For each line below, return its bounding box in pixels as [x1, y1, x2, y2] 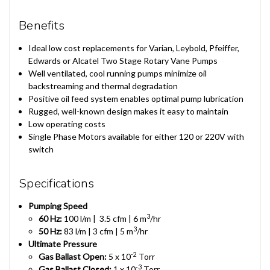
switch [28, 143, 54, 154]
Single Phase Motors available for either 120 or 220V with [28, 131, 245, 142]
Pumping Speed [28, 200, 88, 211]
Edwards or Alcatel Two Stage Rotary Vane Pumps [28, 55, 218, 66]
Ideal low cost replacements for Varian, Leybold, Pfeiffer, [28, 42, 240, 53]
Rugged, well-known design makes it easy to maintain [28, 105, 229, 116]
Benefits [19, 17, 64, 34]
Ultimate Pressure [28, 238, 98, 249]
